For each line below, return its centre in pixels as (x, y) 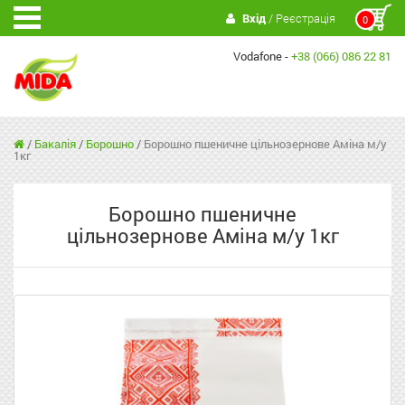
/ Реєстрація (300, 18)
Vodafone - (262, 56)
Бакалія (55, 144)
